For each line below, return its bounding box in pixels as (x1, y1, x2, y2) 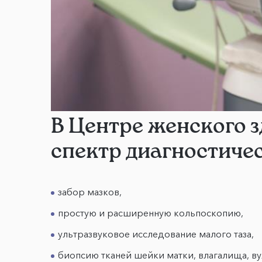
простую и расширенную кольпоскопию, (58, 207, 243, 219)
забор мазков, (58, 186, 122, 198)
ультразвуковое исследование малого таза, (58, 228, 254, 240)
